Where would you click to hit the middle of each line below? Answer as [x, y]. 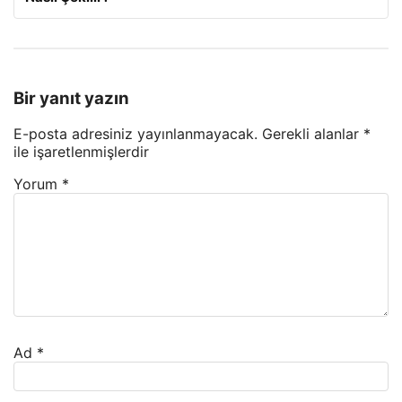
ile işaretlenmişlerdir [81, 152]
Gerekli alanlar [313, 134]
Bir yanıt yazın [71, 98]
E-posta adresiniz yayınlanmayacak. [135, 134]
